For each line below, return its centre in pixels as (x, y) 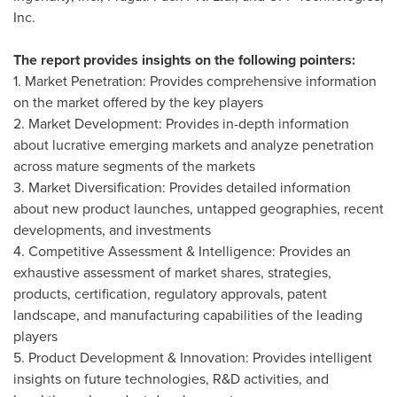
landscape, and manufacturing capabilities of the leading (188, 315)
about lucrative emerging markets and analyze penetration (194, 145)
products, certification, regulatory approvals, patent (170, 294)
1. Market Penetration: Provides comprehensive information (195, 81)
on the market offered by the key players (138, 102)
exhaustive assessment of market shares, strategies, (172, 272)
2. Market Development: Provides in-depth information (181, 124)
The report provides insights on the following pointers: (184, 60)
